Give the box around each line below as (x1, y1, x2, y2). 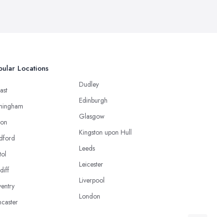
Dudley (79, 79, 99, 89)
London (79, 191, 100, 201)
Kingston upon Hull (79, 127, 132, 137)
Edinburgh (79, 95, 108, 105)
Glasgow (79, 111, 105, 121)
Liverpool (79, 175, 105, 185)
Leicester (79, 159, 103, 169)
